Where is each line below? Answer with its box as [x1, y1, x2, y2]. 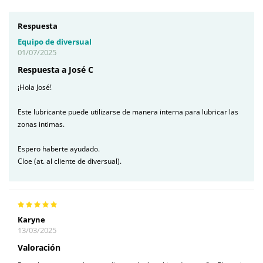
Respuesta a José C [18, 63, 93, 75]
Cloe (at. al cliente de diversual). [18, 156, 122, 166]
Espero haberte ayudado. [18, 143, 100, 154]
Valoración [18, 242, 60, 254]
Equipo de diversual [18, 36, 92, 47]
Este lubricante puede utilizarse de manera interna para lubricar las [18, 106, 238, 117]
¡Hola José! [18, 82, 52, 92]
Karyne [18, 214, 45, 225]
